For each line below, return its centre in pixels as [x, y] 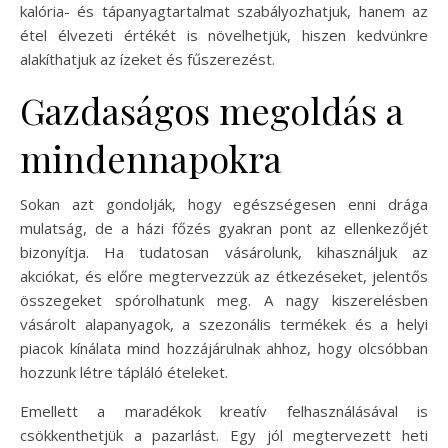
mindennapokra [151, 157]
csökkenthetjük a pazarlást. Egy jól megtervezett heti [224, 434]
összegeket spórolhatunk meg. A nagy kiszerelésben [224, 299]
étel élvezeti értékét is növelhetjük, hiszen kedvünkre [224, 34]
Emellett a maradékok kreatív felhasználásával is [224, 410]
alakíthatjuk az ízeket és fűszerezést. [147, 58]
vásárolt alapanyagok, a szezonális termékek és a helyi [224, 323]
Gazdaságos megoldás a [212, 109]
